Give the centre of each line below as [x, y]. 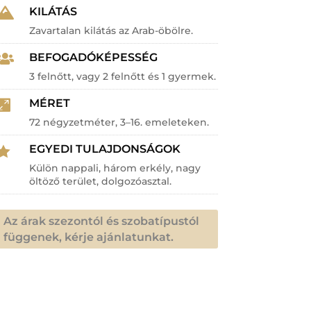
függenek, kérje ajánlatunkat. [88, 237]
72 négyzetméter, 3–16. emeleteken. [119, 123]
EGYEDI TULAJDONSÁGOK [105, 149]
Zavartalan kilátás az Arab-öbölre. [111, 31]
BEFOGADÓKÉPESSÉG [94, 58]
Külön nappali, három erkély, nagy [115, 168]
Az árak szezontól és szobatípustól [101, 221]
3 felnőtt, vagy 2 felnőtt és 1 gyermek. [123, 77]
